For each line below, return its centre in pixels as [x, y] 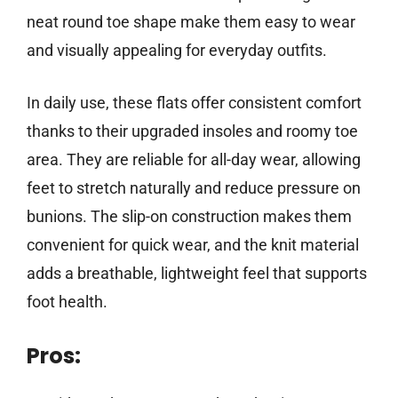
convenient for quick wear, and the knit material [193, 245]
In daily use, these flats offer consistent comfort [194, 103]
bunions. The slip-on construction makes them [189, 217]
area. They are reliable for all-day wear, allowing [194, 160]
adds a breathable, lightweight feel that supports [197, 274]
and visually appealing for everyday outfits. [177, 51]
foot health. [67, 302]
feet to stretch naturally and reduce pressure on [194, 188]
